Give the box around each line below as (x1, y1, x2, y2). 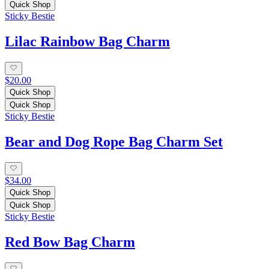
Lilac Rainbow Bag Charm (5, 33, 170, 49)
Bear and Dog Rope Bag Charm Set (5, 133, 223, 150)
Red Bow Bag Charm (5, 234, 135, 250)
